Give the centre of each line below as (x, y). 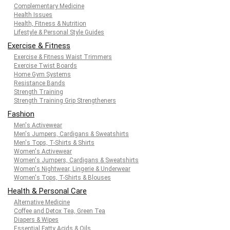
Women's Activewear (43, 151)
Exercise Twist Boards (45, 66)
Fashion (21, 114)
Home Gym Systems (42, 74)
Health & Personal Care (47, 191)
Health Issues (33, 15)
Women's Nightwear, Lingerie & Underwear (72, 169)
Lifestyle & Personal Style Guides (59, 32)
